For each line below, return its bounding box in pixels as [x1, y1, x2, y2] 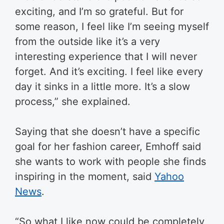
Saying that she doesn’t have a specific [15, 125, 200, 137]
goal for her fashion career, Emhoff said [15, 140, 201, 152]
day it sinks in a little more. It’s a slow [15, 80, 190, 92]
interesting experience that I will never [15, 50, 197, 62]
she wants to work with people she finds [15, 155, 206, 167]
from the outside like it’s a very [15, 35, 160, 47]
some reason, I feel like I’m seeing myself [15, 20, 209, 32]
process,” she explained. [15, 95, 130, 107]
